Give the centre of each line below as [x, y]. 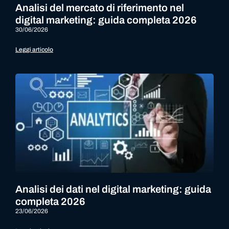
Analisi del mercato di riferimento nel [100, 7]
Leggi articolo [34, 49]
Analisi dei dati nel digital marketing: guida [113, 189]
